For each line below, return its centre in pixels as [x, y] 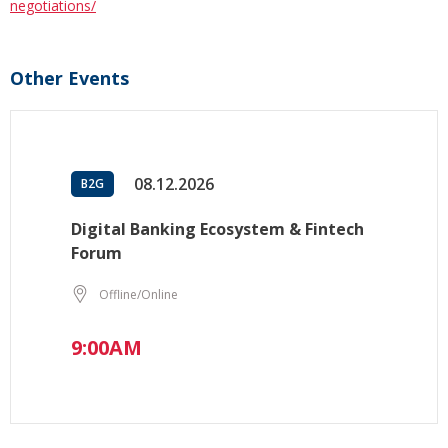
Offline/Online [138, 294]
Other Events [69, 78]
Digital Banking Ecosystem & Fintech [217, 229]
